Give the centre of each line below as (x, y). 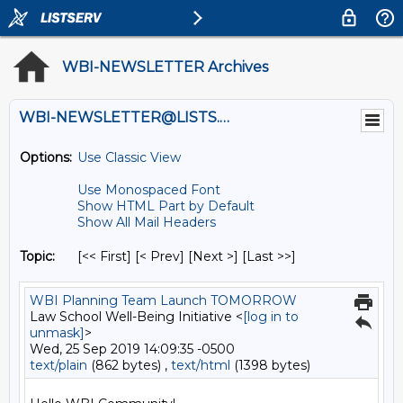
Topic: (37, 256)
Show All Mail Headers (147, 222)
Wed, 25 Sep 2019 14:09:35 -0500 (132, 349)
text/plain (58, 365)
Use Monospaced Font (149, 190)
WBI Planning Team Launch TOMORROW (163, 300)
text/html (201, 365)
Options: (46, 157)
